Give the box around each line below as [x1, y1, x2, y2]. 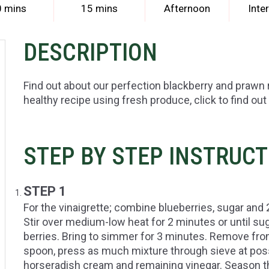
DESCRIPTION [23, 38, 157, 67]
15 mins [80, 2, 118, 15]
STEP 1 [23, 184, 67, 199]
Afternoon [164, 2, 210, 15]
